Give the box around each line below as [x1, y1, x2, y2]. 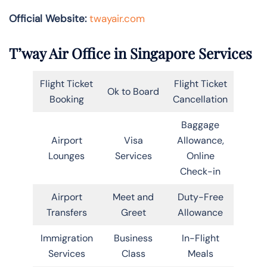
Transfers [46, 206, 87, 219]
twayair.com [89, 12, 145, 26]
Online [186, 149, 215, 162]
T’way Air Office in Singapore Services [9, 43, 252, 63]
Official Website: [9, 12, 86, 26]
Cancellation [173, 92, 228, 105]
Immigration [40, 231, 93, 244]
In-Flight [181, 231, 219, 244]
